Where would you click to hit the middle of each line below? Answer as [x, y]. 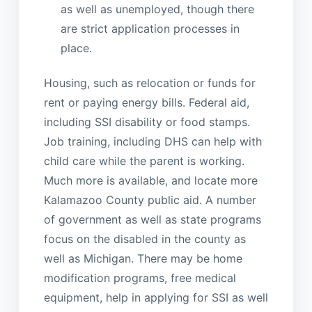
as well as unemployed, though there [157, 9]
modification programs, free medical [140, 278]
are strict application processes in [150, 29]
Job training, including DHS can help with [153, 142]
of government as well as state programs [152, 220]
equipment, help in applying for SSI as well [156, 298]
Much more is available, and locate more [150, 181]
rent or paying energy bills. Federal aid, [146, 103]
